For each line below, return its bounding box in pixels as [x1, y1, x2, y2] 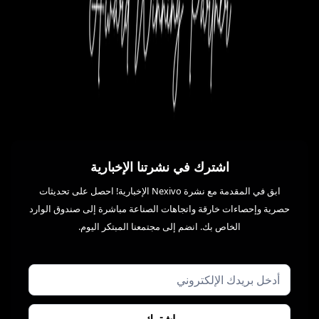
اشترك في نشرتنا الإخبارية [90, 157, 229, 175]
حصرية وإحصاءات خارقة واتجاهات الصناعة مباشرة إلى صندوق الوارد [29, 202, 290, 215]
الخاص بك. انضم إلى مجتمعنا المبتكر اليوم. [78, 219, 241, 233]
